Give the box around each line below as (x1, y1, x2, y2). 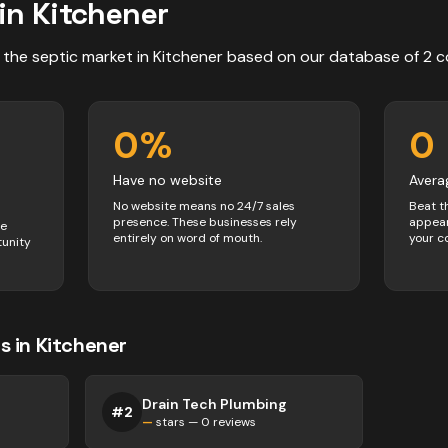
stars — (153, 414, 202, 430)
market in (78, 46, 153, 67)
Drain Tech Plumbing (142, 395, 288, 413)
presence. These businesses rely (113, 214, 297, 230)
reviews (210, 414, 257, 430)
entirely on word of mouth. (113, 230, 262, 246)
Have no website (113, 171, 222, 189)
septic (32, 46, 78, 67)
